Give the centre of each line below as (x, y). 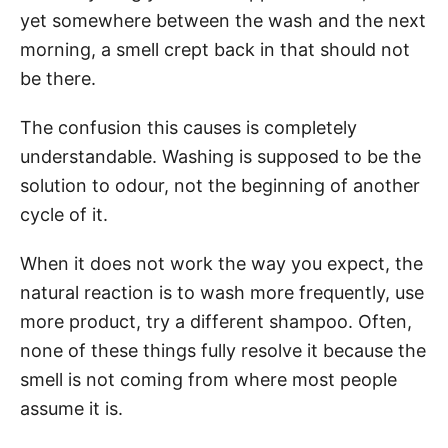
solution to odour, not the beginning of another (220, 185)
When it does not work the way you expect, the (221, 263)
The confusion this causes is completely (188, 127)
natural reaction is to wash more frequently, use (222, 292)
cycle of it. (64, 214)
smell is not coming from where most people (208, 379)
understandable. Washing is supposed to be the (220, 156)
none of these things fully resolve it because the (223, 350)
